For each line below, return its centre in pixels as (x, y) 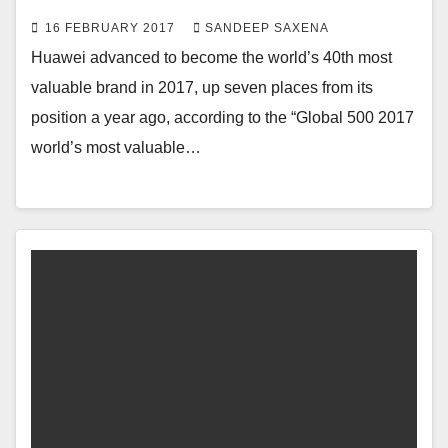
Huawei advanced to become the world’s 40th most (211, 57)
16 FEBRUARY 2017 (112, 27)
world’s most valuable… (116, 147)
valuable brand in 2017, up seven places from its (202, 87)
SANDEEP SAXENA (267, 27)
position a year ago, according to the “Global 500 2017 (222, 117)
